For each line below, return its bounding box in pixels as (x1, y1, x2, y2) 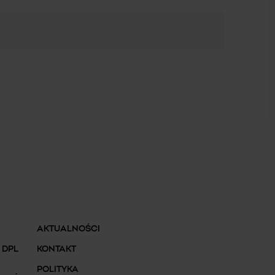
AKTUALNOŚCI (37, 225, 100, 233)
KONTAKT (37, 245, 76, 254)
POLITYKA (37, 265, 79, 274)
